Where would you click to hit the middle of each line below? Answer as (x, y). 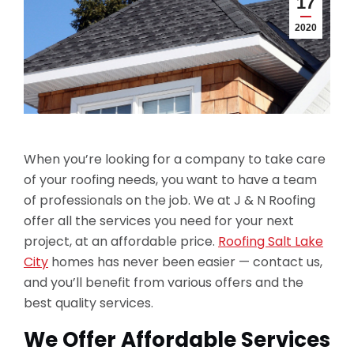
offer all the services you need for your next (159, 221)
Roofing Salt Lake (271, 241)
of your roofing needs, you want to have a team (170, 180)
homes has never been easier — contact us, (185, 262)
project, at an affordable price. (121, 241)
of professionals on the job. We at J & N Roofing (169, 200)
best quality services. (88, 303)
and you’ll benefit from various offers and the (164, 282)
